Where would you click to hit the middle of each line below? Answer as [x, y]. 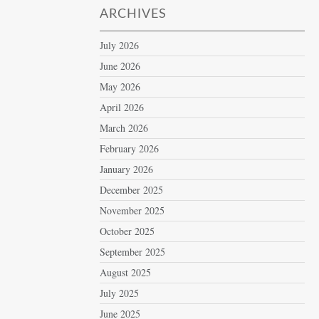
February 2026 [130, 148]
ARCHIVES [134, 14]
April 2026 [122, 107]
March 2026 [124, 128]
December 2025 [132, 190]
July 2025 [120, 293]
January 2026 [127, 169]
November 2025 [132, 210]
